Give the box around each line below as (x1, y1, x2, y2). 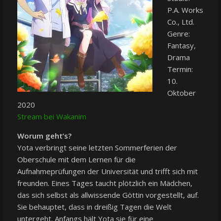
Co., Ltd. (167, 16, 194, 27)
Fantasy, (167, 40, 196, 50)
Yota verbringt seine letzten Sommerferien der (17, 142, 177, 152)
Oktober (167, 87, 196, 98)
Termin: (167, 64, 193, 74)
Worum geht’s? (17, 130, 72, 141)
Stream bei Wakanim (17, 111, 86, 121)
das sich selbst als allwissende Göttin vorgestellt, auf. (17, 189, 199, 200)
